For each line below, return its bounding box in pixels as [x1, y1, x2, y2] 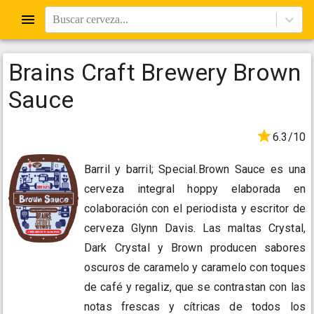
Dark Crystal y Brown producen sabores [84, 241, 306, 255]
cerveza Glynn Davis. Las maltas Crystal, [84, 221, 306, 235]
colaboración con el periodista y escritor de [84, 202, 306, 216]
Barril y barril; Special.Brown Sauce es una [84, 163, 306, 177]
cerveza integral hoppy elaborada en [84, 182, 306, 196]
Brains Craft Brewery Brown [8, 58, 301, 86]
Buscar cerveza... [53, 13, 128, 25]
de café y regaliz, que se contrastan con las [84, 280, 306, 294]
